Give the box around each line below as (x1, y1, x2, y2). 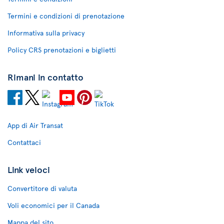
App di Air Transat (7, 120, 63, 130)
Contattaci (7, 137, 41, 147)
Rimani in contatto (7, 70, 83, 83)
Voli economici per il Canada (7, 200, 99, 210)
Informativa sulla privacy (7, 28, 84, 37)
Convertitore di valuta (7, 183, 77, 193)
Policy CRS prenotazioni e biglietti (7, 45, 116, 54)
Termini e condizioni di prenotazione (7, 11, 124, 20)
